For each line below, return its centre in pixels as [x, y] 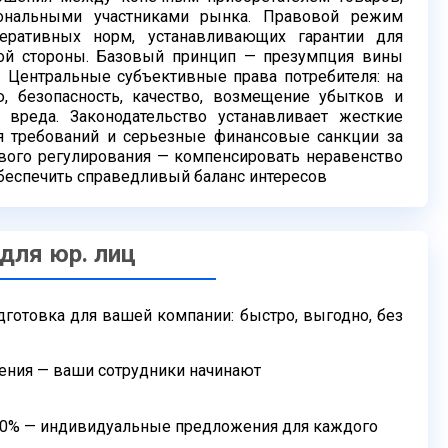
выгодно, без [353, 315]
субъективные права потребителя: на [260, 76]
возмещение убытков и [307, 96]
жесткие [371, 116]
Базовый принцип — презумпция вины [249, 56]
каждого [345, 426]
